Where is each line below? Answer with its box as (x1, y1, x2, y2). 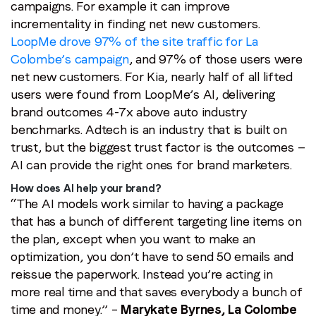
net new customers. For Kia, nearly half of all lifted (11, 68, 293, 84)
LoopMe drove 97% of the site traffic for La (11, 33, 258, 49)
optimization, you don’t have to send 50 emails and (11, 248, 294, 264)
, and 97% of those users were (128, 51, 303, 66)
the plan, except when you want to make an (11, 231, 256, 246)
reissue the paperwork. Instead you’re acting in (11, 266, 273, 281)
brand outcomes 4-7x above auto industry (11, 104, 247, 119)
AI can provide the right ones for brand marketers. (11, 157, 293, 172)
